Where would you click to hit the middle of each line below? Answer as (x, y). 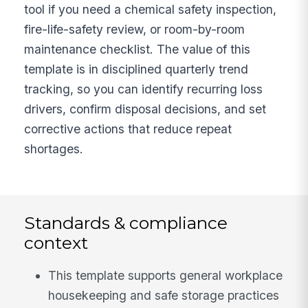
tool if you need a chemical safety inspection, (151, 9)
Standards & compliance (126, 222)
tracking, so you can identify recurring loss (144, 89)
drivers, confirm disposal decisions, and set (145, 109)
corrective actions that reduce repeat (128, 129)
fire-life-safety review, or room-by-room (135, 29)
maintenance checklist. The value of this (137, 49)
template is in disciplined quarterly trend (136, 69)
